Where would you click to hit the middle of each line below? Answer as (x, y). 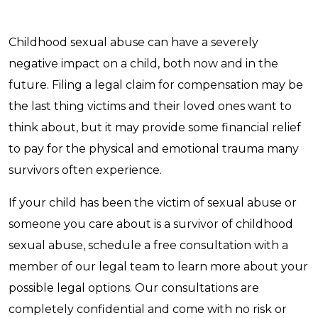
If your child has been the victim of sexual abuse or (153, 203)
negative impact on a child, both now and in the (143, 64)
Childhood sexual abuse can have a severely (133, 42)
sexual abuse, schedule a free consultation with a (148, 245)
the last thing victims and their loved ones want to (150, 106)
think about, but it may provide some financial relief (155, 127)
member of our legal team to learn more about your (158, 267)
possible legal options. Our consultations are (134, 288)
